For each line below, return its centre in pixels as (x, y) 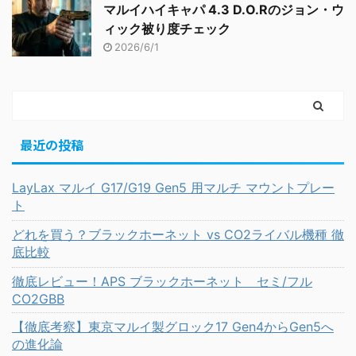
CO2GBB (38, 299)
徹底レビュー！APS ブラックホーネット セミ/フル (162, 282)
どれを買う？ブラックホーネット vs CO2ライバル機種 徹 (178, 235)
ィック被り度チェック (167, 29)
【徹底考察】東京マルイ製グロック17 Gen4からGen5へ (173, 327)
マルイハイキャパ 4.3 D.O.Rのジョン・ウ (224, 10)
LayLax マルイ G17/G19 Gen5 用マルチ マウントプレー (173, 188)
